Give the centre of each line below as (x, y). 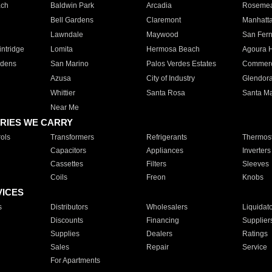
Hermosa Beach (173, 49)
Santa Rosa (165, 93)
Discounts (66, 220)
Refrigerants (166, 137)
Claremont (163, 20)
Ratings (255, 234)
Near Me (64, 107)
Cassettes (66, 164)
